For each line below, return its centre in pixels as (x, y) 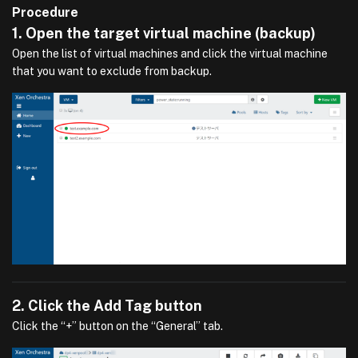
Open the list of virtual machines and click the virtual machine (170, 54)
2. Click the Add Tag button (107, 305)
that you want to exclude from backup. (112, 71)
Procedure (45, 12)
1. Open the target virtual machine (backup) (164, 33)
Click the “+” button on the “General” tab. (117, 326)
